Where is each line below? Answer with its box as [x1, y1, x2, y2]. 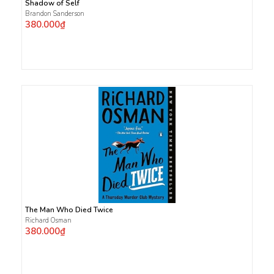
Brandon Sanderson [25, 9, 86, 18]
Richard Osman [25, 215, 72, 225]
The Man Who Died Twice [25, 204, 113, 215]
